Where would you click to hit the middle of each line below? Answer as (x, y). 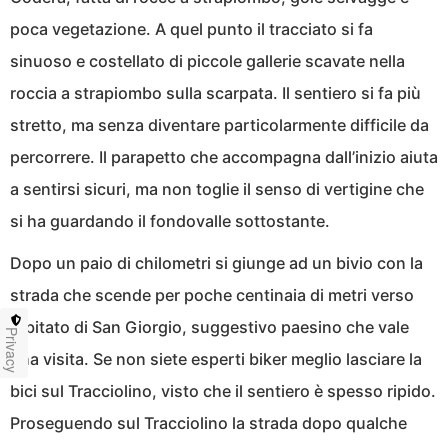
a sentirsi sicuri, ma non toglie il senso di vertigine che (217, 188)
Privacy (12, 350)
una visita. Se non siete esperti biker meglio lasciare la (216, 358)
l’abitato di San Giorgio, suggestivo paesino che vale (209, 326)
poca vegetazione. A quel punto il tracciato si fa (191, 28)
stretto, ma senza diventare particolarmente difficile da (219, 124)
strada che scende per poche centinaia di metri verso (212, 294)
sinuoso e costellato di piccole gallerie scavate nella (207, 60)
